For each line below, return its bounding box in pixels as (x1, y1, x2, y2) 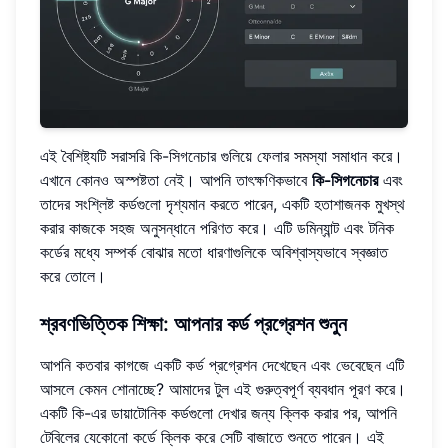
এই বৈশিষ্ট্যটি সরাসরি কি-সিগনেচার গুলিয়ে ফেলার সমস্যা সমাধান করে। (40, 146, 403, 167)
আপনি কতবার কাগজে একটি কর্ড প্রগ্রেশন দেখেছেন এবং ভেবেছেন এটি (40, 355, 404, 376)
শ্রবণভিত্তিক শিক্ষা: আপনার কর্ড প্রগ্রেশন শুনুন (40, 312, 347, 337)
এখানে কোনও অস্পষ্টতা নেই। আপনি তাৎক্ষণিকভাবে (40, 170, 312, 191)
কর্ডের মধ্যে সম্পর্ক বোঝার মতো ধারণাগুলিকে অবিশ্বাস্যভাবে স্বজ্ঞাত (40, 242, 388, 263)
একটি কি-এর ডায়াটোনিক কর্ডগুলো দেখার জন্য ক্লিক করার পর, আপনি (40, 403, 397, 424)
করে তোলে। (40, 266, 106, 287)
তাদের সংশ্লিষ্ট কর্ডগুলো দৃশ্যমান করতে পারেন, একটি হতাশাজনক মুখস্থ (40, 194, 405, 215)
